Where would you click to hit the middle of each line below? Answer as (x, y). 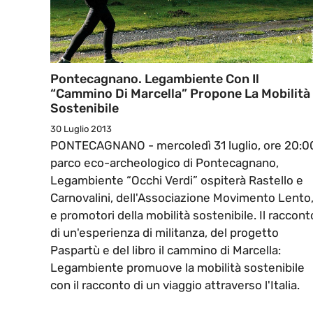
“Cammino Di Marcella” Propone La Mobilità (180, 94)
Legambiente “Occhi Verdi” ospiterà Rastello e (177, 181)
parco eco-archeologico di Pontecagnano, (165, 163)
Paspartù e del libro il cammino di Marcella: (166, 250)
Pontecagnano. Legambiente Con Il (155, 79)
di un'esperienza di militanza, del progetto (165, 233)
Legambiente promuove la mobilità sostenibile (177, 268)
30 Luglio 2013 (81, 129)
